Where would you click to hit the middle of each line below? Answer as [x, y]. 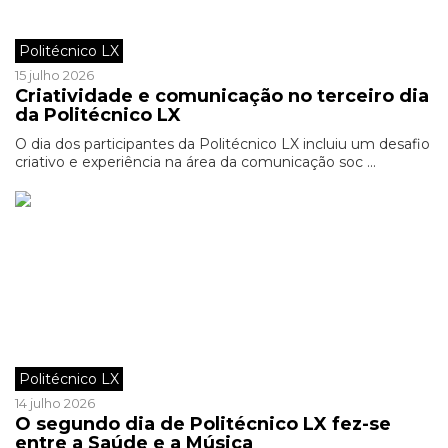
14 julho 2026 [55, 403]
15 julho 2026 [54, 75]
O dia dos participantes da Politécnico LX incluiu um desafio [222, 144]
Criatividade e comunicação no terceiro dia [222, 96]
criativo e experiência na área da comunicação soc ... [195, 162]
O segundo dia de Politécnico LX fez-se [203, 424]
